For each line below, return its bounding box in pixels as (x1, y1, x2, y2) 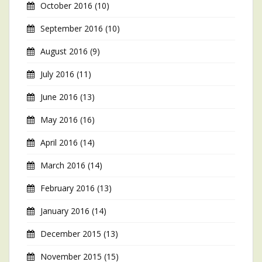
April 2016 (40, 137, 78, 148)
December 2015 (40, 228, 101, 239)
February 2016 (40, 182, 95, 194)
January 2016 (40, 205, 89, 216)
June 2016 (40, 91, 78, 102)
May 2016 (40, 114, 78, 125)
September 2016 (40, 23, 103, 34)
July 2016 (40, 68, 74, 80)
